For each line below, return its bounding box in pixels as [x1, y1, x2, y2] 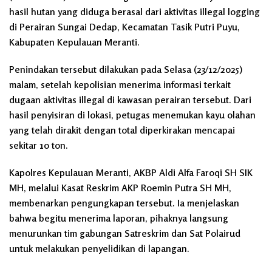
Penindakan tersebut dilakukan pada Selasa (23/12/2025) [9, 63, 242, 76]
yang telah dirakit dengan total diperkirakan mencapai [9, 124, 235, 137]
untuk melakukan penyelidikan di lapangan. [9, 242, 189, 255]
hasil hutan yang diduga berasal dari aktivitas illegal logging [9, 5, 260, 18]
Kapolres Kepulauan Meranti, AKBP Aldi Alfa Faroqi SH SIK [9, 166, 253, 179]
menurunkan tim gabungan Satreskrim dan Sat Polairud [9, 227, 240, 240]
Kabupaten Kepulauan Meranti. [9, 36, 140, 49]
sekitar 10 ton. [9, 139, 68, 152]
